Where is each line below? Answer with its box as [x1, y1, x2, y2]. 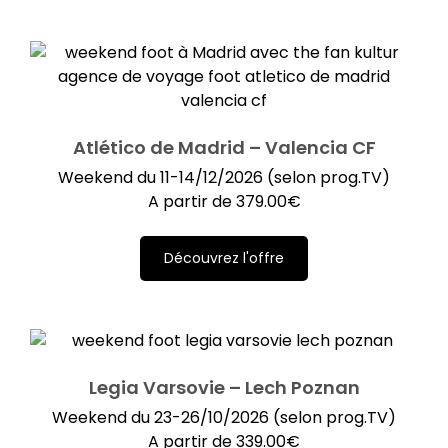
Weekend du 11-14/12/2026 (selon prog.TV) [58, 166, 390, 190]
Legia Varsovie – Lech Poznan [88, 374, 360, 400]
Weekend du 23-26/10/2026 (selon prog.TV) [52, 405, 396, 429]
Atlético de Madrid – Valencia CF [72, 135, 376, 161]
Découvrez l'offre [164, 248, 284, 269]
